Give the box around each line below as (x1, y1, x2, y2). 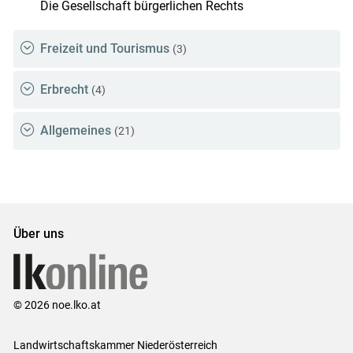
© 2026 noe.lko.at (13, 298, 101, 311)
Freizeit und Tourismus (39, 41, 169, 57)
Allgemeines (39, 123, 111, 139)
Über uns (13, 225, 64, 241)
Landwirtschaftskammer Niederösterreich (13, 338, 217, 351)
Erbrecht (39, 82, 88, 98)
